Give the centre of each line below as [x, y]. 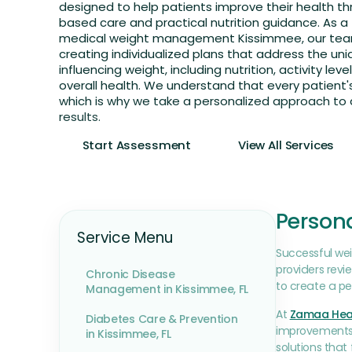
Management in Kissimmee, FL [167, 290]
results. [79, 117]
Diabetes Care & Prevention [162, 319]
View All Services [286, 145]
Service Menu [125, 238]
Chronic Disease [130, 275]
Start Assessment [137, 145]
